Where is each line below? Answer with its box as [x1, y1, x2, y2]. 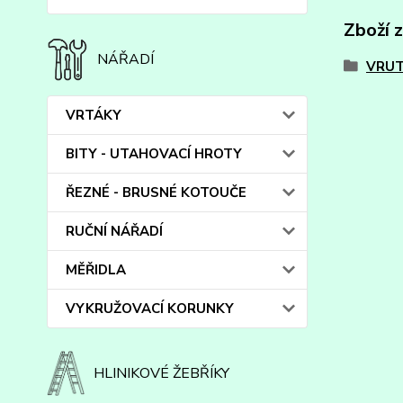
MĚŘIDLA [66, 261, 126, 279]
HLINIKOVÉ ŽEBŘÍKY [94, 363, 230, 383]
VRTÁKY [66, 106, 121, 124]
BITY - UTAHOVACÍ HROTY [66, 145, 242, 163]
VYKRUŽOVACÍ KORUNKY [66, 300, 234, 318]
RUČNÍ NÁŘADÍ [66, 222, 163, 240]
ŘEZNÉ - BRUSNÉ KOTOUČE [66, 184, 246, 201]
